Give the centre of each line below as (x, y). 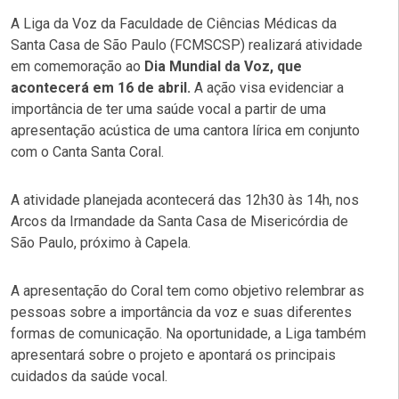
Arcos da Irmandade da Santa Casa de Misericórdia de (179, 221)
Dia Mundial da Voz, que (223, 66)
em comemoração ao (77, 66)
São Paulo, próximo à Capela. (101, 242)
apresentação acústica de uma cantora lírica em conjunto (185, 130)
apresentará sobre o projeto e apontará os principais (173, 354)
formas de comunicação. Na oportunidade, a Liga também (188, 333)
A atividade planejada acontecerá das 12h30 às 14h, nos (185, 199)
